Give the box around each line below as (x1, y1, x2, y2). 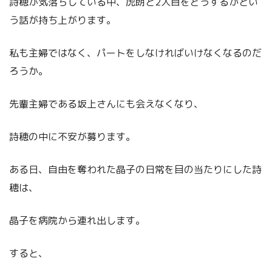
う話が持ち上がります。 (9, 13, 116, 27)
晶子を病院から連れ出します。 (9, 214, 145, 228)
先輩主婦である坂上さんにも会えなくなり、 (9, 97, 203, 111)
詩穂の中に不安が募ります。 (9, 130, 135, 144)
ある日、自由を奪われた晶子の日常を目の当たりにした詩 (9, 163, 262, 177)
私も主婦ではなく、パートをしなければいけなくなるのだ (9, 46, 262, 60)
